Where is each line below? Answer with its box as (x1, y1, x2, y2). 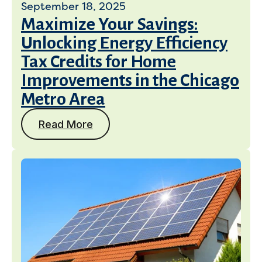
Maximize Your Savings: (21, 15, 198, 33)
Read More (38, 118, 93, 130)
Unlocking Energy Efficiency (21, 33, 227, 52)
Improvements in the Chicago (21, 71, 239, 89)
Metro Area (21, 89, 105, 108)
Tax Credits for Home (21, 52, 176, 71)
